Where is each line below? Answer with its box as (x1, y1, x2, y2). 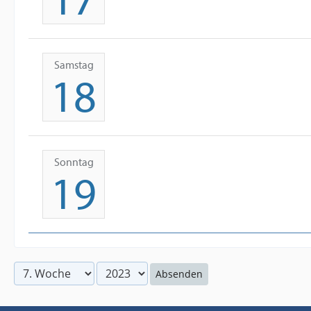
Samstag (53, 58, 94, 72)
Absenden (155, 267, 203, 280)
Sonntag (53, 155, 94, 169)
